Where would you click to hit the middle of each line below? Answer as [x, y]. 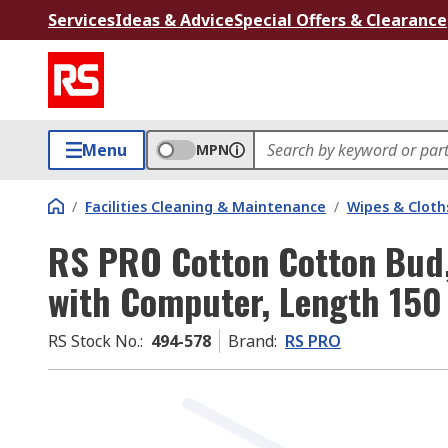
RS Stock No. [94, 341]
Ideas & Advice [174, 20]
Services [81, 20]
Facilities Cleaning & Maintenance [205, 206]
